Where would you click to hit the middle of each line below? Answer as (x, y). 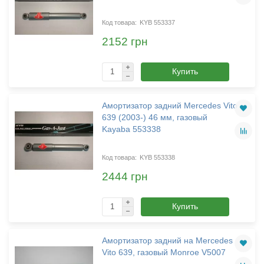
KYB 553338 (157, 157)
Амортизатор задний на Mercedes (167, 240)
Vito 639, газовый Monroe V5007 (164, 252)
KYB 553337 (157, 22)
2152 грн (125, 42)
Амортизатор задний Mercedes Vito (169, 105)
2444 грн (125, 177)
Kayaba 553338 (131, 129)
